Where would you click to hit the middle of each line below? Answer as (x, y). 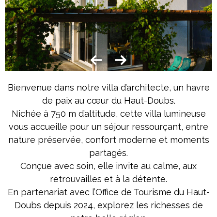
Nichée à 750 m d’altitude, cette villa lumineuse (108, 114)
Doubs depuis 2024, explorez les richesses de (108, 205)
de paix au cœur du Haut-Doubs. (108, 101)
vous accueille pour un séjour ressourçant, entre (108, 127)
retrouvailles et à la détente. (108, 179)
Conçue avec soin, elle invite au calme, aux (108, 166)
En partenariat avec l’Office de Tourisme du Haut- (108, 192)
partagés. (108, 153)
